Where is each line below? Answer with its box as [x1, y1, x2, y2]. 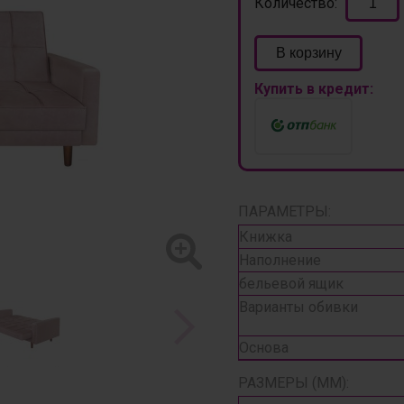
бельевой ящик [239, 275, 344, 292]
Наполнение [239, 252, 321, 269]
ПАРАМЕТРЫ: [238, 203, 331, 220]
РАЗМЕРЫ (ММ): [238, 374, 349, 391]
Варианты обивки [239, 298, 358, 316]
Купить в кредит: [254, 80, 373, 97]
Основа [239, 339, 289, 356]
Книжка [239, 228, 292, 245]
